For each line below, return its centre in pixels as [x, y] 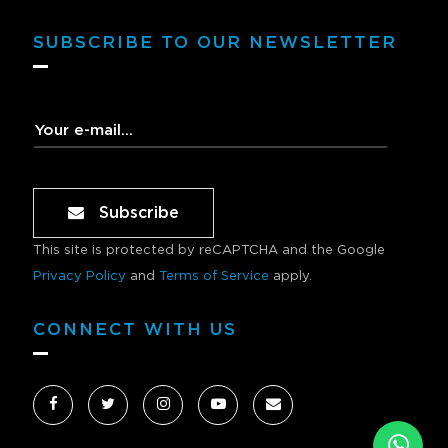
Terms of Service [214, 277]
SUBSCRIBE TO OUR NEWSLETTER [215, 43]
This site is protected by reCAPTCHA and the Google [209, 251]
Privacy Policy [79, 277]
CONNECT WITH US [135, 330]
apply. [292, 277]
